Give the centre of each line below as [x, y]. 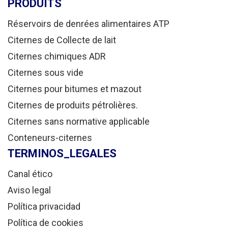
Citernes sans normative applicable [79, 122]
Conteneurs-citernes [50, 138]
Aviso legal [29, 190]
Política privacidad [44, 207]
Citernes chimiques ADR [57, 56]
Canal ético [30, 174]
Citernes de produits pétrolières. [73, 105]
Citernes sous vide [46, 73]
